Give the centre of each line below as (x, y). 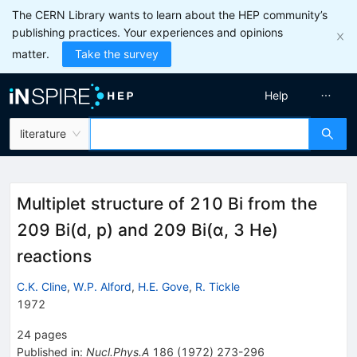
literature (43, 133)
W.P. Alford (102, 286)
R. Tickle (218, 286)
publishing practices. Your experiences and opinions (147, 32)
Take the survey (117, 54)
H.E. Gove (163, 286)
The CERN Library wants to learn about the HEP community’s (170, 15)
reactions (54, 256)
